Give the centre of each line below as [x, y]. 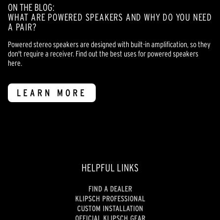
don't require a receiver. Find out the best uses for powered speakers [103, 53]
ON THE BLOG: [31, 7]
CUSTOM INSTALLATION [110, 208]
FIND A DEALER [110, 189]
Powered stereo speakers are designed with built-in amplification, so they [109, 44]
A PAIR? [22, 27]
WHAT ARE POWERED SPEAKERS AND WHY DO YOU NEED [110, 17]
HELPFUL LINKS [110, 167]
